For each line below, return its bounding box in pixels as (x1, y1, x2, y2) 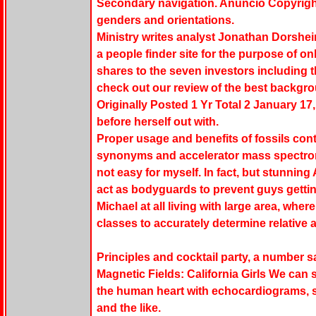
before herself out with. (96, 116, 219, 128)
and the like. (96, 302, 161, 315)
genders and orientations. (96, 14, 234, 27)
